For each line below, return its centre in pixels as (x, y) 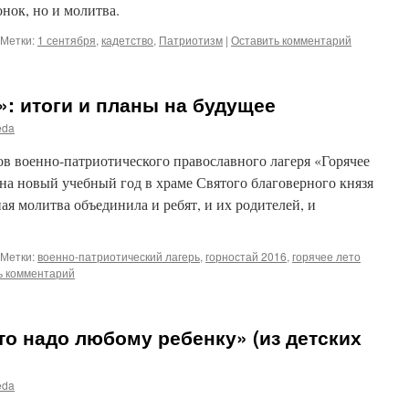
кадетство (127, 40)
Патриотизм (191, 40)
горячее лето (326, 256)
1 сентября (67, 40)
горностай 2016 (246, 256)
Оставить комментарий (291, 40)
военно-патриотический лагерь (119, 256)
